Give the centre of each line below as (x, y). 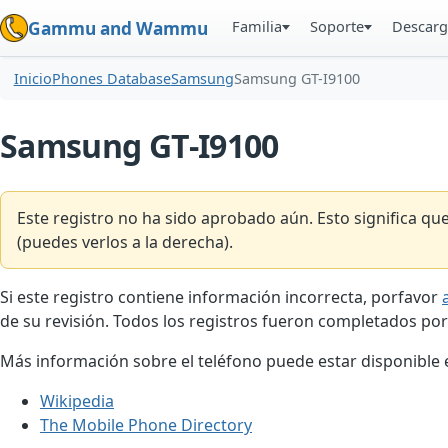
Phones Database (111, 79)
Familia (257, 26)
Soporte (337, 26)
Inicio (32, 79)
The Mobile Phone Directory (146, 424)
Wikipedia (77, 400)
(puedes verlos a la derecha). (125, 242)
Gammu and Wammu (118, 28)
